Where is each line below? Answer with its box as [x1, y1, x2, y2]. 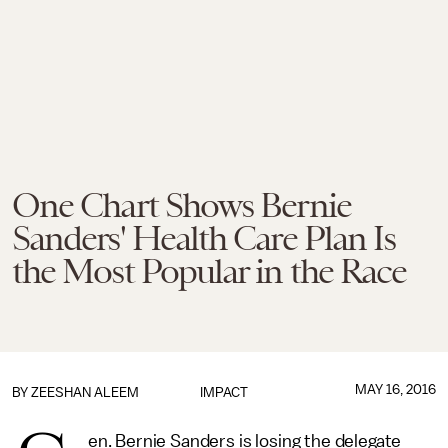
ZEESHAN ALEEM [31, 385, 139, 400]
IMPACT [199, 385, 248, 400]
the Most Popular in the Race [12, 251, 407, 291]
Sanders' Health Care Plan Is [12, 218, 396, 258]
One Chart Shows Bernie [12, 185, 351, 225]
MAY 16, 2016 [354, 382, 436, 397]
